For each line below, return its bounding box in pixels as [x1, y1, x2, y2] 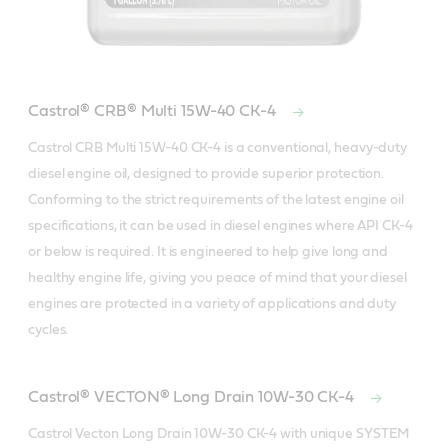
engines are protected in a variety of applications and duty [28, 297, 397, 312]
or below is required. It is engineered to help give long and [28, 245, 388, 260]
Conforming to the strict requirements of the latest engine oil [28, 193, 404, 208]
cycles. [28, 323, 69, 338]
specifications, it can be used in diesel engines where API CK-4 [28, 219, 413, 234]
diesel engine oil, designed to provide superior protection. [28, 167, 385, 182]
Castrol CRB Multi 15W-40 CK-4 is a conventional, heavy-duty [28, 141, 408, 156]
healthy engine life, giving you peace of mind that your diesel [28, 271, 407, 286]
